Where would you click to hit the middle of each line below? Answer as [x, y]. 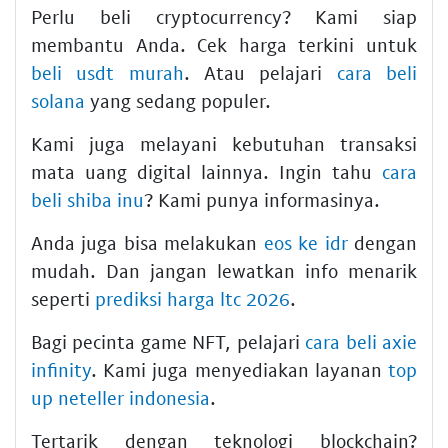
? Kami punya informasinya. [262, 199]
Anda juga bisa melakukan [147, 242]
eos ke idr [305, 242]
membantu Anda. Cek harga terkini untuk [224, 44]
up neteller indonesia [120, 397]
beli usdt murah [107, 72]
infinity [61, 369]
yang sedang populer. [178, 100]
